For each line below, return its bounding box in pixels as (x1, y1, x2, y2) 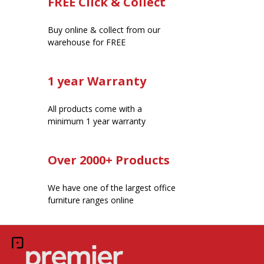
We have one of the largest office (48, 181, 176, 193)
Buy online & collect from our (48, 24, 160, 35)
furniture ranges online (48, 194, 134, 206)
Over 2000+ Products (48, 151, 170, 168)
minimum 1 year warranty (48, 115, 146, 127)
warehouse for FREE (48, 36, 126, 48)
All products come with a (48, 103, 142, 114)
